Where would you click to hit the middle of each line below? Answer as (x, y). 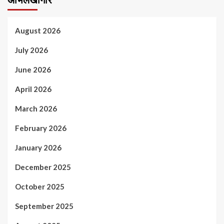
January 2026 (38, 147)
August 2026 (38, 30)
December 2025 (43, 167)
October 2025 (40, 186)
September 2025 (44, 206)
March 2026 (36, 108)
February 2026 (41, 128)
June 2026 (33, 69)
